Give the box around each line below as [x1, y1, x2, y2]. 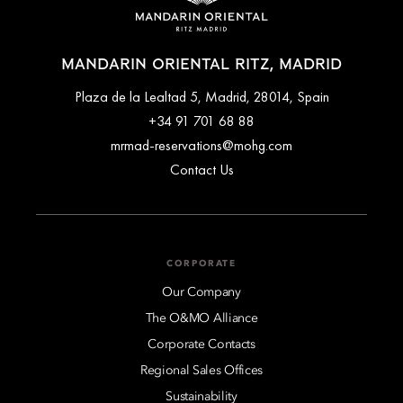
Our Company [162, 285, 241, 299]
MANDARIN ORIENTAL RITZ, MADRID [61, 57, 342, 72]
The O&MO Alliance [145, 311, 258, 325]
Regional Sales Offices [140, 363, 263, 377]
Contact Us [169, 159, 234, 179]
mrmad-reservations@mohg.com [111, 135, 292, 155]
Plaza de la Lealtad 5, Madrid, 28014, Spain [74, 86, 329, 106]
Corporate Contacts [148, 337, 255, 351]
